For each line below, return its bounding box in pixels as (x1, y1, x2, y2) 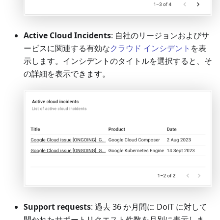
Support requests (24, 201, 91, 213)
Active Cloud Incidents (24, 29, 111, 41)
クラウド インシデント (110, 42, 191, 54)
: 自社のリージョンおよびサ (111, 29, 209, 41)
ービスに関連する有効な (24, 42, 110, 54)
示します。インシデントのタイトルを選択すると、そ (24, 55, 212, 66)
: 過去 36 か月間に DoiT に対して (91, 201, 207, 213)
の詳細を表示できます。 (24, 68, 110, 79)
